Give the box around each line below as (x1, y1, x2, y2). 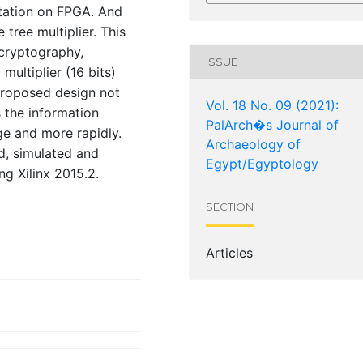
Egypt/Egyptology (206, 155, 318, 172)
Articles (206, 244, 253, 261)
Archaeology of (206, 135, 301, 152)
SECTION (206, 200, 254, 214)
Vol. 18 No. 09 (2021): (206, 96, 339, 113)
